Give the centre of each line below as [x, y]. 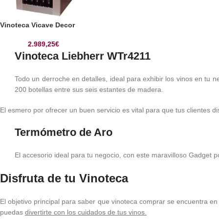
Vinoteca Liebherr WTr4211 [83, 56]
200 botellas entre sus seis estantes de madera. [89, 89]
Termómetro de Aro [64, 132]
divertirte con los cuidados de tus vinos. [86, 212]
